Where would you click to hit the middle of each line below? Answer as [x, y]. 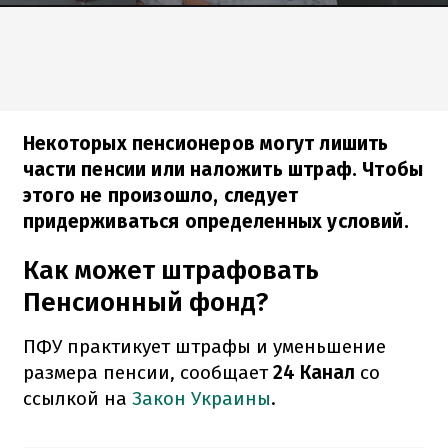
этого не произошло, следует [161, 195]
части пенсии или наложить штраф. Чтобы [223, 169]
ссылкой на [77, 398]
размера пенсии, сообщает [148, 372]
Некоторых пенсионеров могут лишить [206, 143]
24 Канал [314, 372]
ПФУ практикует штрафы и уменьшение [204, 346]
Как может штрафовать [171, 270]
